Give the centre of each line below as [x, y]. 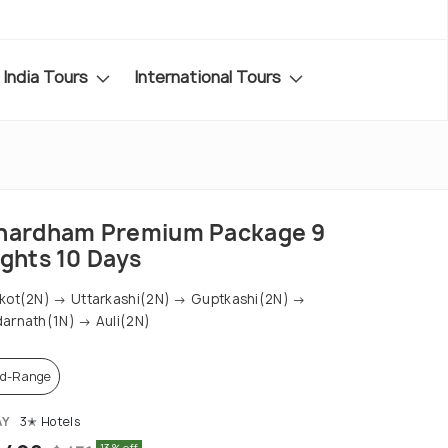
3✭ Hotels [48, 422]
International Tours [209, 76]
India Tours [47, 76]
